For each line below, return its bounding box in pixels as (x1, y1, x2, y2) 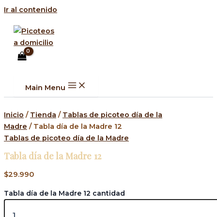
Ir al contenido (4, 5, 57, 14)
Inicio (4, 110, 24, 119)
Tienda (30, 110, 56, 119)
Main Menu (25, 83, 65, 92)
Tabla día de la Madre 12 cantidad (4, 189, 125, 198)
